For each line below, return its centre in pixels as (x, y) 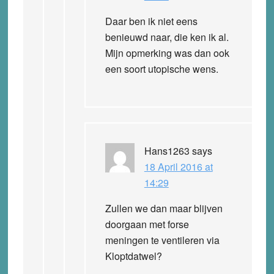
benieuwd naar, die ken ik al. (167, 37)
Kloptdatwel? (133, 256)
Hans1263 (167, 150)
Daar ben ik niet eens (151, 21)
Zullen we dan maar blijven (164, 208)
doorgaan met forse (147, 224)
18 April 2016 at (178, 166)
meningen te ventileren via (162, 240)
